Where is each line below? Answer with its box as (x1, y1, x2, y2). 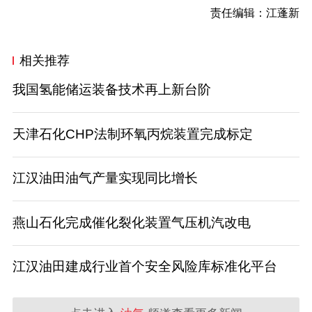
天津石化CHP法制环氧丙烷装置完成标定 (12, 126, 253, 141)
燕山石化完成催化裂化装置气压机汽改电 (12, 214, 251, 230)
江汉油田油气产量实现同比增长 (12, 171, 198, 186)
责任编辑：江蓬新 (188, 7, 300, 19)
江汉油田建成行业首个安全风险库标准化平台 (12, 259, 277, 274)
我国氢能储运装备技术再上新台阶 (12, 82, 211, 97)
